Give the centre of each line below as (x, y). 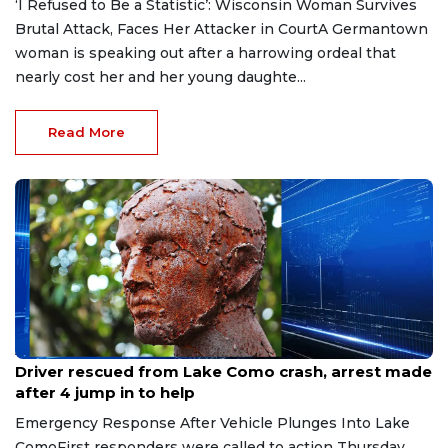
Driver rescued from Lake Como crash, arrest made (223, 371)
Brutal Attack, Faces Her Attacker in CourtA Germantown (221, 28)
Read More (86, 131)
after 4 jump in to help (105, 392)
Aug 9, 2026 (49, 351)
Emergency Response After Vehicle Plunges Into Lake (212, 422)
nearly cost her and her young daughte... (160, 76)
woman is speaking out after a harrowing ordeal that (205, 52)
